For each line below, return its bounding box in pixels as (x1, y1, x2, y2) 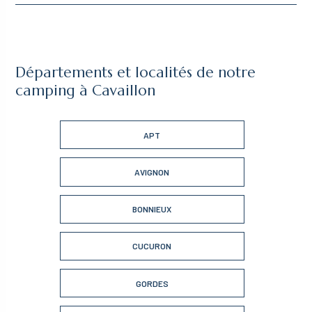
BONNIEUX (132, 204, 171, 214)
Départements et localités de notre (15, 63, 256, 82)
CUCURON (132, 241, 171, 251)
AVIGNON (134, 167, 169, 178)
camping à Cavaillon (15, 81, 156, 100)
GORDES (135, 278, 169, 288)
